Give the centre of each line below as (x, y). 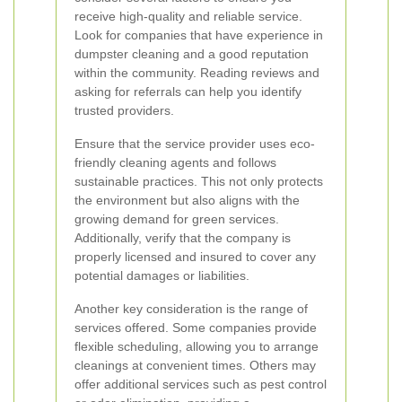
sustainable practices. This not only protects (199, 181)
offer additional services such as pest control (201, 384)
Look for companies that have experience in (199, 35)
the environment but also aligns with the (187, 200)
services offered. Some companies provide (196, 328)
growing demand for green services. (177, 219)
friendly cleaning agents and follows (175, 162)
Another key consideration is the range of (191, 309)
